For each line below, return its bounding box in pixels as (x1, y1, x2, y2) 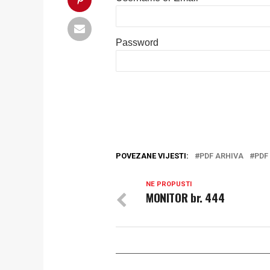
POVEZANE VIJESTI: (116, 151, 189, 160)
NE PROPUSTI (146, 180, 192, 188)
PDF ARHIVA (199, 151, 243, 160)
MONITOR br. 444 (146, 189, 225, 206)
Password (116, 37, 159, 48)
